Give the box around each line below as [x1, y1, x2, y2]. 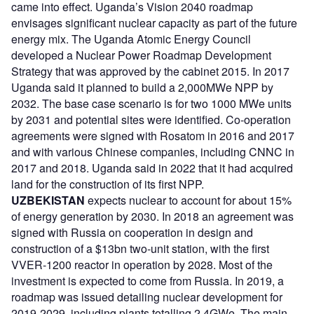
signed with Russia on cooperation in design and [11, 224, 253, 241]
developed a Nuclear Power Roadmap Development [11, 47, 271, 64]
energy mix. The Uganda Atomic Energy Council [11, 31, 251, 48]
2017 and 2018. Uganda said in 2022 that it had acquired [11, 160, 293, 177]
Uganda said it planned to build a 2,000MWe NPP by [11, 79, 273, 96]
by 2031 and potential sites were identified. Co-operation [11, 111, 291, 128]
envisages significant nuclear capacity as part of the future [11, 15, 297, 32]
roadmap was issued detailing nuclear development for [11, 289, 282, 306]
